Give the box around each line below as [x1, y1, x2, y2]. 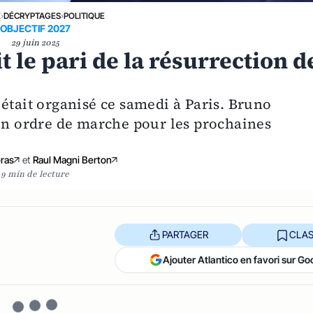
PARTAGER [161, 228, 208, 241]
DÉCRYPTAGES [3, 10, 61, 21]
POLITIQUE [64, 10, 105, 21]
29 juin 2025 [10, 36, 59, 48]
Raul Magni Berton [33, 153, 112, 166]
